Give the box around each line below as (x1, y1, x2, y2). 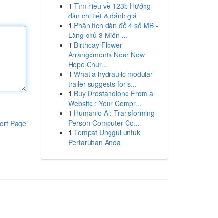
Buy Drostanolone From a (73, 89, 153, 98)
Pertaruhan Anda (68, 137, 121, 147)
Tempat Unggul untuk (73, 127, 140, 137)
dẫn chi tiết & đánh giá (68, 11, 137, 20)
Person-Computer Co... (68, 118, 140, 127)
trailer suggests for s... (68, 79, 137, 89)
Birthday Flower (73, 40, 122, 50)
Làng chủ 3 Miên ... (68, 30, 127, 40)
